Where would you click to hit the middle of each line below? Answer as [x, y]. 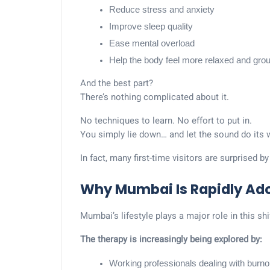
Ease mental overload [152, 43]
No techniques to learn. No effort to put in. [166, 121]
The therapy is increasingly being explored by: [171, 239]
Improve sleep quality [151, 27]
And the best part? [117, 83]
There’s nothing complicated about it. [155, 97]
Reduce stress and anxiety [162, 10]
